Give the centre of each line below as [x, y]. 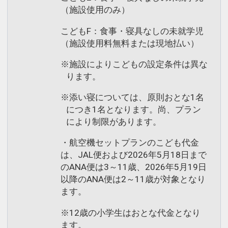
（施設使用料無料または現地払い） [130, 43]
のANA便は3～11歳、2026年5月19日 [134, 167]
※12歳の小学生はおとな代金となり [131, 212]
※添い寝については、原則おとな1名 [132, 97]
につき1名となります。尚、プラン [134, 110]
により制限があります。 [114, 122]
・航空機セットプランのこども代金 [130, 143]
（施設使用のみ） [95, 10]
